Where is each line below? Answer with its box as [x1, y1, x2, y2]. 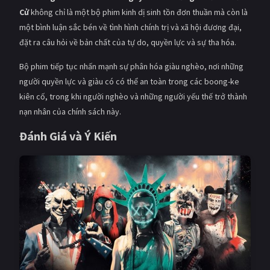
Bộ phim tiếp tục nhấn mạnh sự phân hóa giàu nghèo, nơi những [19, 60, 243, 72]
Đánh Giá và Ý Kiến [19, 128, 117, 143]
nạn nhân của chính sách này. [19, 105, 121, 117]
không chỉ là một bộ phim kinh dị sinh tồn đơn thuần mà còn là [29, 6, 248, 17]
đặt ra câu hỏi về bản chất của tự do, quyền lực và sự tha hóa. [19, 36, 236, 48]
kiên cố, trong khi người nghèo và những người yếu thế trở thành [19, 90, 247, 102]
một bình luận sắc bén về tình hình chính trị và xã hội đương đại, [19, 21, 242, 33]
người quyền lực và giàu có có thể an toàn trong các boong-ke [19, 75, 239, 87]
